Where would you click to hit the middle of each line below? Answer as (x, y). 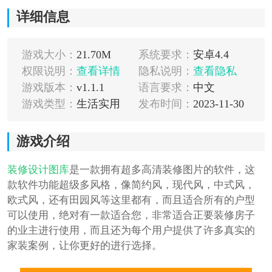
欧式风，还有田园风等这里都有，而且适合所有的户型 (131, 200)
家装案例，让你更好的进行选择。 (84, 246)
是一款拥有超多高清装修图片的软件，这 (162, 170)
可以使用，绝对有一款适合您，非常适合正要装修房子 (131, 216)
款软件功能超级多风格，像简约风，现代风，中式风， (131, 185)
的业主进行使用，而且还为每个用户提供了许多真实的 (131, 231)
